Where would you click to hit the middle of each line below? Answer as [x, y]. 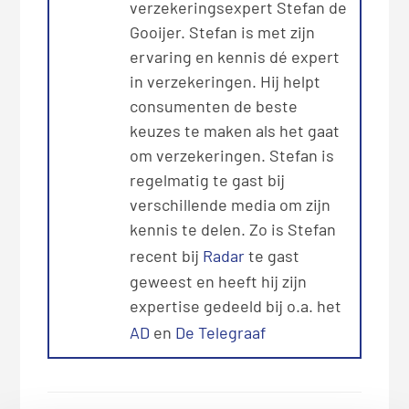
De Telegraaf [221, 333]
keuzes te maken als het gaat [235, 131]
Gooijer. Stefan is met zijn [223, 32]
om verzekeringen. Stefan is [232, 156]
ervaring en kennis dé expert [235, 57]
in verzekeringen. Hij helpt [225, 82]
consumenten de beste [214, 106]
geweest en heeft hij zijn [219, 282]
